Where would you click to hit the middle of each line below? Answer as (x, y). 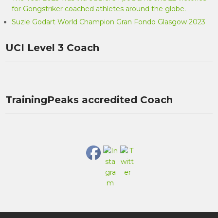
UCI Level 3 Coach (53, 48)
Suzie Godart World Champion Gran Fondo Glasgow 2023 (109, 22)
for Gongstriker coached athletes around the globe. (99, 9)
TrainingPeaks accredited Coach (89, 100)
